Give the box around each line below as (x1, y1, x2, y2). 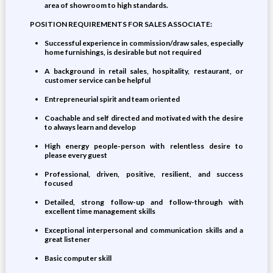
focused (44, 179, 73, 188)
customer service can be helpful (44, 76, 151, 85)
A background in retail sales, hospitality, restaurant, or (44, 66, 244, 76)
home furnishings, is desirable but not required (44, 48, 201, 57)
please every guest (44, 151, 107, 160)
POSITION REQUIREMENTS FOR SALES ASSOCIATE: (29, 19, 212, 29)
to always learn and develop (44, 122, 136, 132)
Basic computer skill (44, 253, 112, 263)
